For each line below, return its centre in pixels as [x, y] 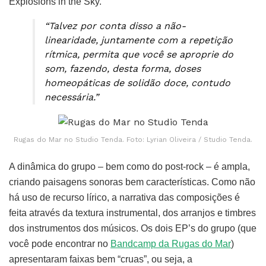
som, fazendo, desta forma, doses [123, 68]
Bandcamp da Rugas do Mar [171, 243]
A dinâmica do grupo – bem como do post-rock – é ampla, [129, 166]
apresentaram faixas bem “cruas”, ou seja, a [101, 259]
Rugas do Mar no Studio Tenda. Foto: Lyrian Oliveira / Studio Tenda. [133, 139]
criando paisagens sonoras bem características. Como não [132, 182]
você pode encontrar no [60, 243]
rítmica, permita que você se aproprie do [139, 54]
